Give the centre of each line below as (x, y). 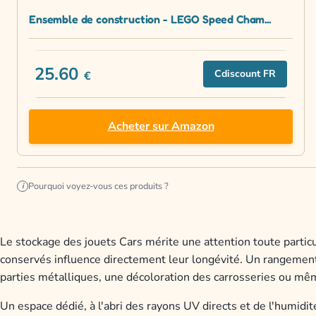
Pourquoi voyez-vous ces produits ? (98, 187)
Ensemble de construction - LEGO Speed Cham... (150, 19)
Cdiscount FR (245, 74)
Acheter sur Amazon (161, 127)
